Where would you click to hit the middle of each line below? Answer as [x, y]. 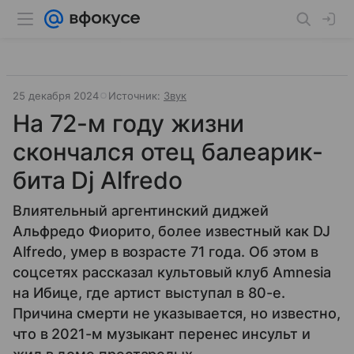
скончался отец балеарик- [168, 152]
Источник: [136, 96]
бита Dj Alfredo [98, 180]
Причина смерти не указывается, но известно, [177, 313]
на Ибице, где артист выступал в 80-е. [149, 293]
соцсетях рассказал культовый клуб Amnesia [172, 272]
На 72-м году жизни [129, 123]
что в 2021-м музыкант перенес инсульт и [162, 334]
